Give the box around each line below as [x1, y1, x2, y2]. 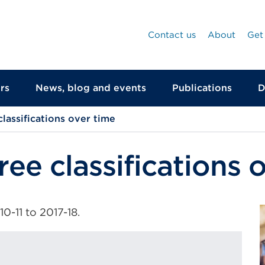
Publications [172, 82, 232, 93]
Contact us [148, 30, 196, 40]
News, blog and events [35, 82, 146, 93]
